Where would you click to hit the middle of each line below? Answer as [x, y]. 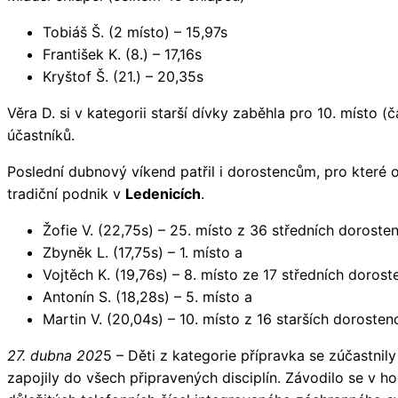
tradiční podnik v [66, 193]
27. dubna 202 [55, 355]
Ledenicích [163, 193]
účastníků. [41, 135]
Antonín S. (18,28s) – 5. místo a [147, 296]
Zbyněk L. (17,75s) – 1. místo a [143, 252]
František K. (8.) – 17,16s [122, 54]
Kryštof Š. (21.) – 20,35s [123, 76]
